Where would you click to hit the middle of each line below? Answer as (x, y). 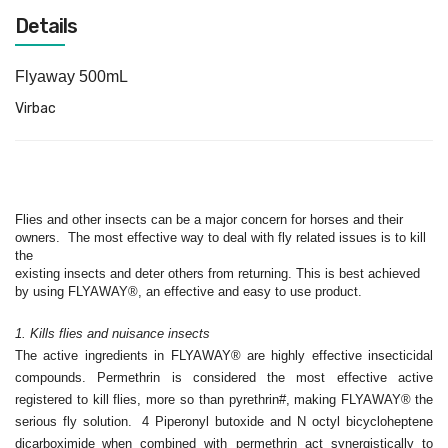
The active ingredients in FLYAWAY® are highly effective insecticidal (224, 355)
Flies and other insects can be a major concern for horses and (194, 219)
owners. (37, 237)
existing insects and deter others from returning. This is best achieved (217, 273)
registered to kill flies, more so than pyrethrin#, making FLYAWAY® (213, 399)
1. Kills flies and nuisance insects (112, 333)
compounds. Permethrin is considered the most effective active (224, 377)
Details (46, 26)
